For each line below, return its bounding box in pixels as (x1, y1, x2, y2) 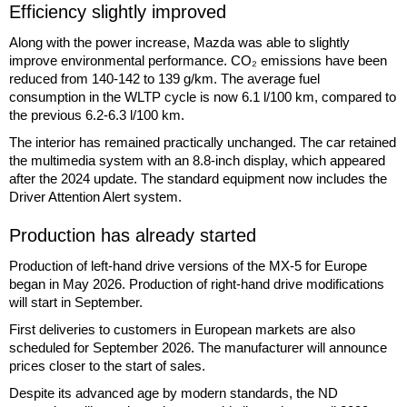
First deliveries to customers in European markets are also (9, 321, 355, 337)
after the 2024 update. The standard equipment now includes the (9, 170, 387, 186)
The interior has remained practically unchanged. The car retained (9, 134, 396, 150)
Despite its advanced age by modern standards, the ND (9, 384, 338, 401)
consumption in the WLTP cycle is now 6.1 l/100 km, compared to (9, 88, 396, 104)
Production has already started (9, 224, 256, 245)
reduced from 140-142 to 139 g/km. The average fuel (9, 70, 320, 86)
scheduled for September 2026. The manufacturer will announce (9, 339, 387, 355)
